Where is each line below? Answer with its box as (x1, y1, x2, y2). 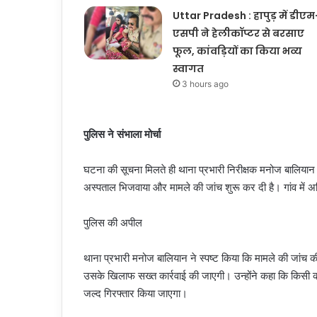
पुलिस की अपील (83, 215, 142, 229)
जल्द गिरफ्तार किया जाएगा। (83, 286, 188, 300)
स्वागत (172, 61, 204, 76)
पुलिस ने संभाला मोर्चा (83, 127, 161, 141)
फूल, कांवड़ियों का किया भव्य (172, 43, 302, 58)
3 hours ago (181, 78, 229, 89)
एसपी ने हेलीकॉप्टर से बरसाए (172, 25, 304, 40)
